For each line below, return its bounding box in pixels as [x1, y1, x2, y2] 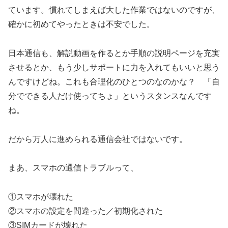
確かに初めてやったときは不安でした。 [8, 19, 155, 28]
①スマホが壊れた [8, 192, 73, 202]
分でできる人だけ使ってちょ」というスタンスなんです [8, 91, 212, 100]
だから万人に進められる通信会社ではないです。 [8, 134, 187, 144]
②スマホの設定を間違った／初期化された [8, 207, 163, 216]
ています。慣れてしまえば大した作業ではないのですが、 [8, 5, 220, 14]
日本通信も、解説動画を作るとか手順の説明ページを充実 [8, 48, 220, 58]
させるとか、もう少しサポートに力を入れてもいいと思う [8, 63, 220, 72]
